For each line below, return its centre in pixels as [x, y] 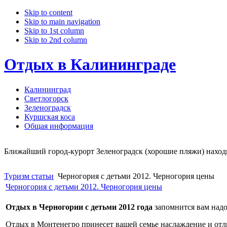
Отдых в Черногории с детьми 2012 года [79, 207]
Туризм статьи [29, 176]
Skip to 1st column [54, 31]
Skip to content [48, 12]
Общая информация [59, 126]
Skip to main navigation [62, 22]
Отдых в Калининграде [90, 65]
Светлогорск [46, 98]
